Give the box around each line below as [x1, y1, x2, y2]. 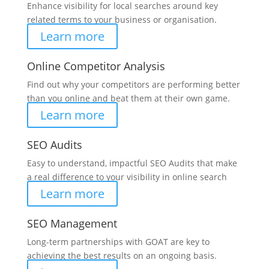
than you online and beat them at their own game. [26, 92, 230, 104]
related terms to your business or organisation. [26, 13, 217, 25]
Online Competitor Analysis [26, 58, 165, 73]
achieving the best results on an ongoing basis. [26, 249, 217, 261]
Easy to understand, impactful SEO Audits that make [26, 157, 237, 169]
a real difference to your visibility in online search [26, 171, 227, 183]
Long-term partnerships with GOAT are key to [26, 235, 210, 247]
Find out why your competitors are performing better [26, 78, 240, 90]
